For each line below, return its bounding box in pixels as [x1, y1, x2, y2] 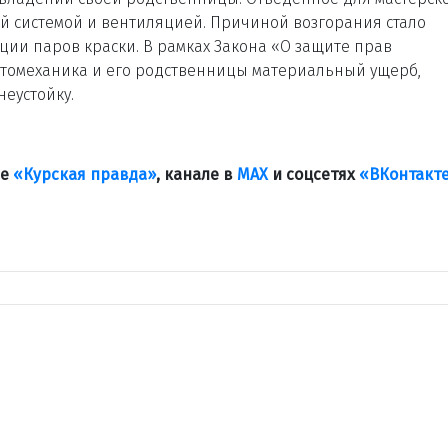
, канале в [156, 164, 237, 184]
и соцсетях [268, 164, 359, 184]
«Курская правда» [13, 164, 156, 184]
